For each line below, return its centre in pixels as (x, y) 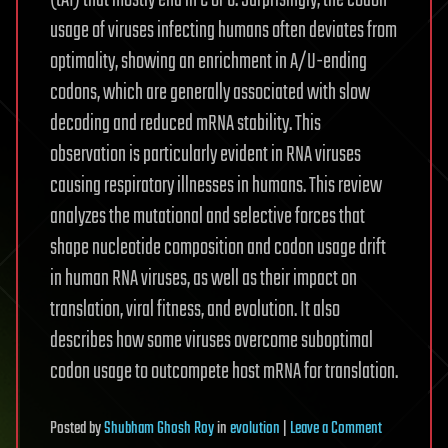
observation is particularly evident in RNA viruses (205, 155)
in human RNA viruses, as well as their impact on (203, 279)
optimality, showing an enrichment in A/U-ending (208, 62)
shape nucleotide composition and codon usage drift (218, 248)
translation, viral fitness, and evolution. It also (195, 310)
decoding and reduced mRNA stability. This (185, 124)
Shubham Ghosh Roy (159, 429)
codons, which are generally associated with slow (210, 93)
